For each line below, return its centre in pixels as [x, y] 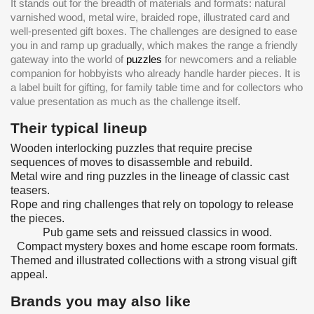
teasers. [30, 190]
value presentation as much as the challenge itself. [125, 101]
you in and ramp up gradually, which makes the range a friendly [154, 45]
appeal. [29, 274]
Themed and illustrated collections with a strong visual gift [153, 260]
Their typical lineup [79, 128]
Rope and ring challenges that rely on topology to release [152, 204]
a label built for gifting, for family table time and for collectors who [157, 87]
